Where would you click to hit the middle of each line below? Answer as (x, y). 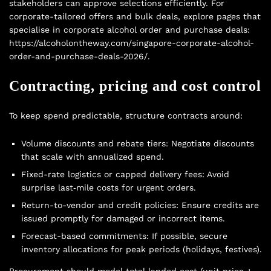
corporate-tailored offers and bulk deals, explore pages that (135, 17)
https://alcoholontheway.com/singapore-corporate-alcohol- (132, 43)
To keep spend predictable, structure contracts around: (126, 116)
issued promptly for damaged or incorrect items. (123, 219)
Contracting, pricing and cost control (135, 86)
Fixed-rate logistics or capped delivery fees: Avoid (125, 175)
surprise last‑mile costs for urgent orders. (109, 188)
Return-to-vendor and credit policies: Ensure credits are (140, 205)
